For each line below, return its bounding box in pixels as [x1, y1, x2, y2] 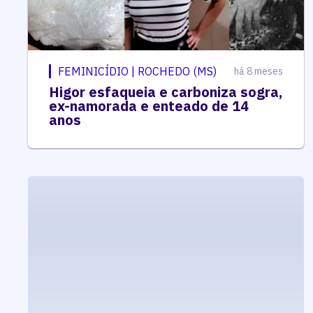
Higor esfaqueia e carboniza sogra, [49, 82, 282, 101]
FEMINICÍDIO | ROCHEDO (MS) [58, 64, 217, 78]
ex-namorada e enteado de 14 [49, 96, 249, 115]
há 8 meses [233, 64, 283, 78]
